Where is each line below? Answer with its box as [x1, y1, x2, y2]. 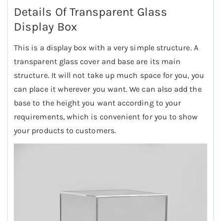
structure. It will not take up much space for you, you [14, 71, 204, 80]
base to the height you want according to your [14, 98, 182, 108]
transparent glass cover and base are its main [14, 57, 181, 67]
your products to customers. [14, 126, 116, 136]
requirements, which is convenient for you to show [14, 112, 198, 122]
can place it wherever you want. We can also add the [14, 84, 202, 94]
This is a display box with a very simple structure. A [14, 43, 198, 53]
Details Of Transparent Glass [14, 5, 167, 19]
